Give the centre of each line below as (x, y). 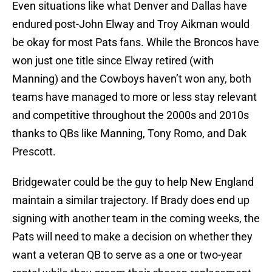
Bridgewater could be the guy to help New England (133, 182)
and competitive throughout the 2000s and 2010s (131, 115)
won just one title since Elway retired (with (113, 61)
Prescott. (34, 152)
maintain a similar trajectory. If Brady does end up (131, 200)
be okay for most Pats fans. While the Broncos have (136, 42)
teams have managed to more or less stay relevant (134, 97)
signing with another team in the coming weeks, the (136, 219)
